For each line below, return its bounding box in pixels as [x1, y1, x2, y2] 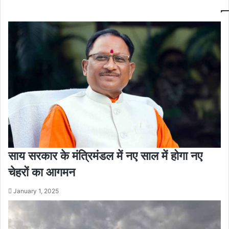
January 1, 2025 [13, 187, 59, 195]
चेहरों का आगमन [8, 165, 75, 179]
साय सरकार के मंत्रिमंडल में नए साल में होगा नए [8, 148, 202, 163]
